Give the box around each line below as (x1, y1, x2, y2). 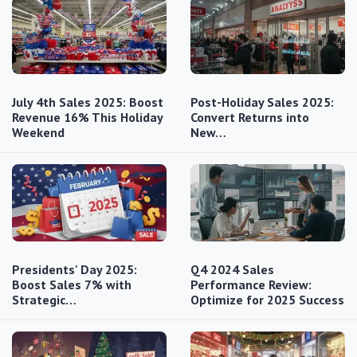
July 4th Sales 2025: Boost (12, 93, 163, 110)
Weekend (12, 124, 65, 140)
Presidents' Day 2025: (12, 261, 137, 277)
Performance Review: (190, 276, 312, 292)
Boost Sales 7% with (12, 276, 131, 292)
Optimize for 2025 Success (190, 291, 344, 308)
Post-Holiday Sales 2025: (190, 93, 334, 110)
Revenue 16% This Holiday (12, 108, 163, 125)
